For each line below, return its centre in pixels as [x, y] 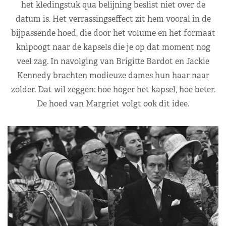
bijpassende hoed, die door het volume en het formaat [113, 33]
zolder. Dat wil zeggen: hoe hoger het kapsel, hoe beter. [113, 89]
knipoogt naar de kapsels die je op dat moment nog [113, 47]
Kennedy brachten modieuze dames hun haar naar [113, 75]
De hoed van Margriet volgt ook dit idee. [113, 103]
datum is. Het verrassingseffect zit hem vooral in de [113, 19]
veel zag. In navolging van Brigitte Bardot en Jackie [113, 61]
